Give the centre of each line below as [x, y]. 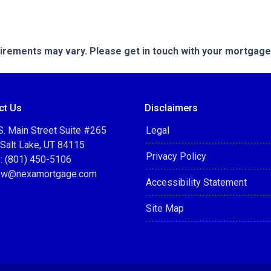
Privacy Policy [176, 156]
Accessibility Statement [196, 182]
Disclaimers [171, 108]
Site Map [165, 208]
